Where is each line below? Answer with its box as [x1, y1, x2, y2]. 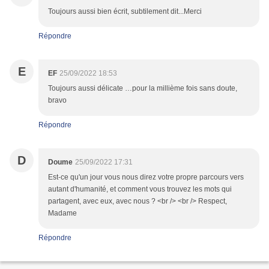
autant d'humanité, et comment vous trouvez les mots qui [48, 185, 232, 193]
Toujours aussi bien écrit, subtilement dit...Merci [48, 7, 202, 16]
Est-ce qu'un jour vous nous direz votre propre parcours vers [48, 173, 244, 181]
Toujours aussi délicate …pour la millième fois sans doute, [48, 84, 237, 92]
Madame [48, 209, 77, 217]
